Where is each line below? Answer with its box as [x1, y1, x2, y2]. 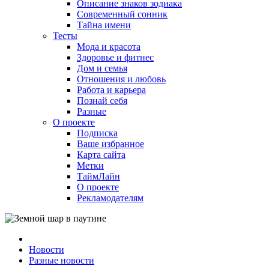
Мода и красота [77, 41, 141, 52]
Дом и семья [77, 63, 127, 73]
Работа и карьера [77, 85, 146, 95]
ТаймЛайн [77, 171, 120, 181]
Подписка [77, 128, 118, 138]
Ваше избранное [77, 139, 144, 149]
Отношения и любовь [77, 74, 166, 84]
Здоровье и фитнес [77, 52, 154, 62]
